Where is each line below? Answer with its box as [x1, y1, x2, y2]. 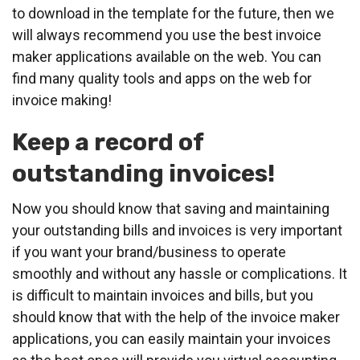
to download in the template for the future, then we [12, 5, 334, 22]
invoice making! [12, 92, 112, 109]
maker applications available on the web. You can [12, 48, 321, 66]
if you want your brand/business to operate [12, 243, 286, 261]
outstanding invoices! [12, 159, 275, 189]
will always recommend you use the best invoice [12, 27, 321, 44]
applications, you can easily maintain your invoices [12, 330, 331, 348]
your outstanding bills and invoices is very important [12, 222, 342, 239]
